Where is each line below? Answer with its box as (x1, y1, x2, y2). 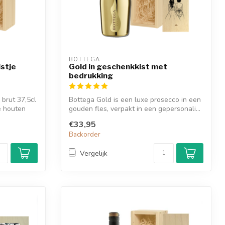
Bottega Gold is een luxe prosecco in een (69, 94, 201, 104)
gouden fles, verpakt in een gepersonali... (69, 103, 200, 114)
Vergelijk (80, 148, 107, 158)
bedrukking (69, 70, 113, 80)
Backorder (69, 130, 100, 140)
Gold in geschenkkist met (69, 61, 167, 71)
